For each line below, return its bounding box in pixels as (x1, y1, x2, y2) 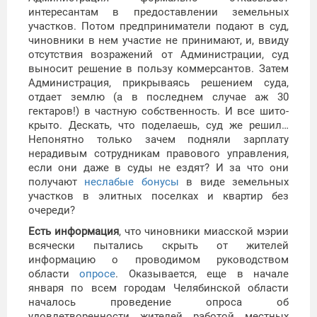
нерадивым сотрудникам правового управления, (28, 147, 289, 161)
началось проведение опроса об (28, 296, 289, 309)
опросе (79, 267, 116, 281)
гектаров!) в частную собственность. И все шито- (28, 105, 289, 118)
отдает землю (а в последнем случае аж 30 (28, 91, 289, 104)
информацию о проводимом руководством (28, 253, 289, 267)
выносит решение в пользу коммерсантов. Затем (28, 62, 289, 76)
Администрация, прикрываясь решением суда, (28, 76, 289, 90)
